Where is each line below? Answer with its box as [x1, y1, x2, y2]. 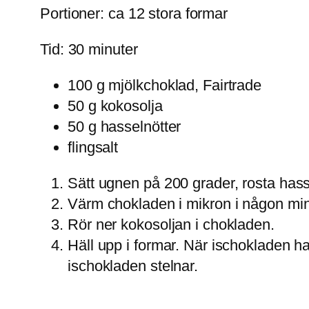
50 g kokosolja [68, 97, 163, 114]
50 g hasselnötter [68, 117, 181, 135]
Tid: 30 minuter [40, 40, 138, 58]
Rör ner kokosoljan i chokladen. [68, 215, 275, 233]
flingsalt [68, 138, 119, 156]
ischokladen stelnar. [68, 257, 198, 275]
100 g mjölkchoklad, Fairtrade [68, 76, 262, 94]
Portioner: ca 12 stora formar [40, 4, 228, 22]
